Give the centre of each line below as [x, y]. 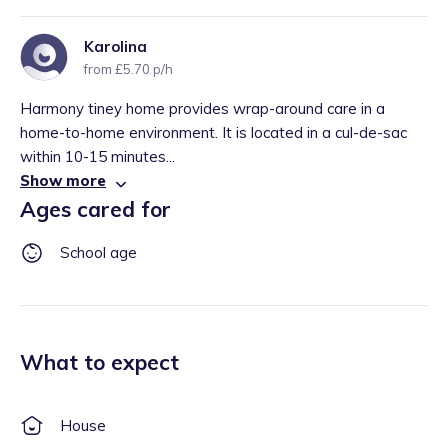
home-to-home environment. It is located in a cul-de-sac [213, 132]
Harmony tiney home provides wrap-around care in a [202, 108]
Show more [63, 180]
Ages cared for [95, 209]
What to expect [99, 362]
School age [98, 252]
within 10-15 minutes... [97, 156]
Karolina [115, 46]
